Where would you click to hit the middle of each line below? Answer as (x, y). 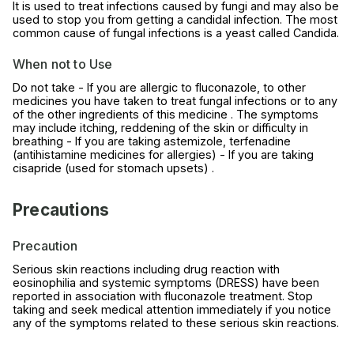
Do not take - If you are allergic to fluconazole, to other (159, 88)
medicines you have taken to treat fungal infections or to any (175, 101)
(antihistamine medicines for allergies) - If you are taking (163, 155)
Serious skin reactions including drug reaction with (146, 269)
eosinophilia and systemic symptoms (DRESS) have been (166, 283)
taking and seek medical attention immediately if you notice (172, 310)
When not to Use (63, 64)
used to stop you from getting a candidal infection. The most (175, 20)
